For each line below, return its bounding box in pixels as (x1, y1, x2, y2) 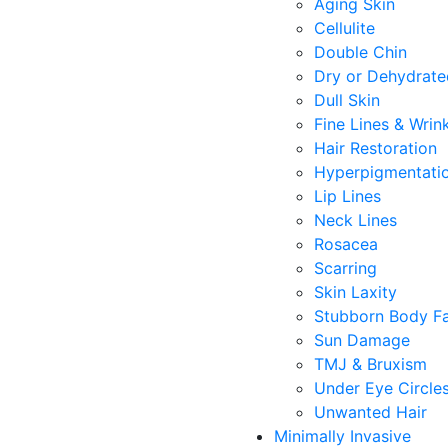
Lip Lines (314, 186, 381, 206)
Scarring (314, 258, 377, 278)
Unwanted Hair (314, 402, 427, 422)
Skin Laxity (314, 282, 397, 302)
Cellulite (314, 18, 375, 38)
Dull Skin (314, 90, 380, 110)
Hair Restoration (314, 138, 437, 158)
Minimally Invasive (274, 426, 411, 446)
